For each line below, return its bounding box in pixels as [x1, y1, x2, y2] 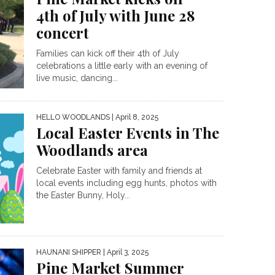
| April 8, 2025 [110, 113, 158, 122]
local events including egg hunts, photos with [36, 178, 217, 188]
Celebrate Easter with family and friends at [36, 166, 202, 176]
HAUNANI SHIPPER [36, 247, 101, 257]
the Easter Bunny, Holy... [36, 190, 130, 201]
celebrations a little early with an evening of [36, 61, 207, 71]
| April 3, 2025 [101, 247, 149, 257]
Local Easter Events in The [36, 123, 219, 143]
